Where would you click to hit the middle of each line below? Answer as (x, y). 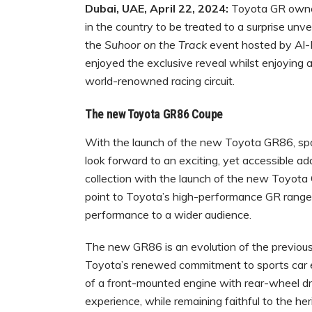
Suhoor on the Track (156, 45)
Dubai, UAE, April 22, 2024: (158, 9)
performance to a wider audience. (168, 215)
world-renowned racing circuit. (160, 81)
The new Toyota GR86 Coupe (154, 114)
